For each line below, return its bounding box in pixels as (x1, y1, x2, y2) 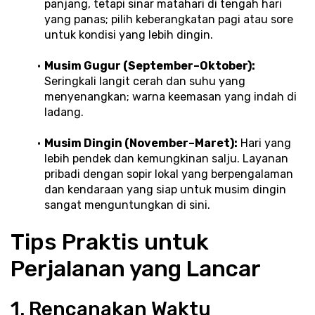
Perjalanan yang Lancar (11, 255, 261, 282)
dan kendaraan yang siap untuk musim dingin (44, 182, 286, 196)
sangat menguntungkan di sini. (44, 198, 210, 212)
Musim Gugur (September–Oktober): (44, 58, 255, 72)
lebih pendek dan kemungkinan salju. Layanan (44, 151, 288, 165)
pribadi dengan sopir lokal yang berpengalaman (44, 167, 293, 181)
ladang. (44, 105, 84, 119)
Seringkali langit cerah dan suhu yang (44, 74, 245, 88)
